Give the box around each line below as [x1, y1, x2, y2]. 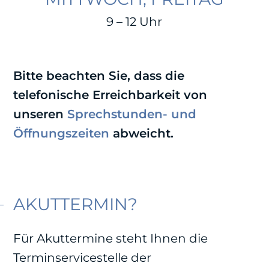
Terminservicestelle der [13, 250, 152, 265]
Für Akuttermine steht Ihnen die [13, 231, 208, 246]
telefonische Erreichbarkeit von [13, 87, 208, 102]
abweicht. [109, 125, 174, 141]
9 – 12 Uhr [106, 14, 163, 29]
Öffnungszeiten [13, 125, 110, 141]
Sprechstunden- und [67, 106, 197, 121]
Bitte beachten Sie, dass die [13, 68, 185, 83]
